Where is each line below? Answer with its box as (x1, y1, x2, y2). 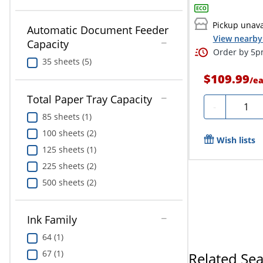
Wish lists (216, 134, 255, 146)
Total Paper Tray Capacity (26, 92, 152, 106)
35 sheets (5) (42, 56, 92, 68)
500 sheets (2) (42, 176, 96, 188)
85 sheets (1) (42, 110, 92, 122)
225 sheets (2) (42, 160, 96, 171)
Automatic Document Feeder (26, 23, 168, 38)
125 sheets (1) (42, 143, 96, 155)
